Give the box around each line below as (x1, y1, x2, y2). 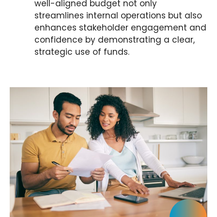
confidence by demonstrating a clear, (34, 34, 195, 46)
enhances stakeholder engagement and (34, 22, 206, 33)
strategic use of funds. (34, 46, 129, 58)
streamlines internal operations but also (34, 10, 202, 21)
